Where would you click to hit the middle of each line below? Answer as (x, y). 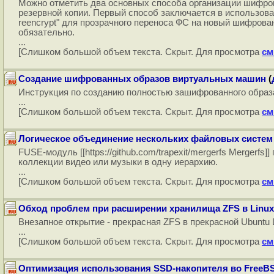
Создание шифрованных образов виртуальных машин (142, 79)
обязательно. (46, 32)
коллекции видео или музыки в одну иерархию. (118, 162)
